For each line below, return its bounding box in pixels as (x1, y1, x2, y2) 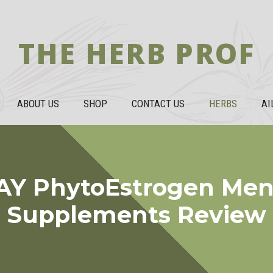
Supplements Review (7, 200, 266, 229)
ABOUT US (17, 97, 59, 110)
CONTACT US (132, 97, 185, 110)
